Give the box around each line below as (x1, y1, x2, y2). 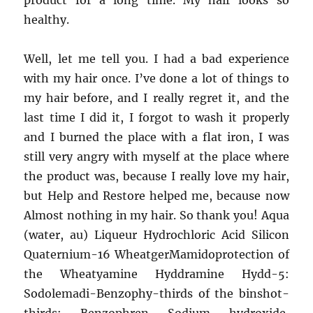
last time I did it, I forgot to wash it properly (24, 110, 289, 124)
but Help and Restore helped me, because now (24, 189, 289, 203)
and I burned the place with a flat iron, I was (24, 130, 289, 144)
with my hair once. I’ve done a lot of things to (24, 71, 289, 85)
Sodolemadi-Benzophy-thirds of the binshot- (24, 286, 289, 300)
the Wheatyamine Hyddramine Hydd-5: (24, 267, 289, 281)
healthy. (24, 13, 70, 27)
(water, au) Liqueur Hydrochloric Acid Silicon (24, 228, 289, 242)
